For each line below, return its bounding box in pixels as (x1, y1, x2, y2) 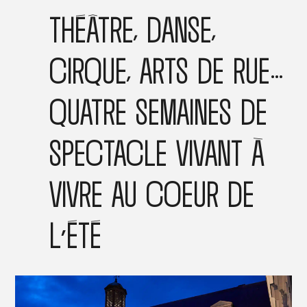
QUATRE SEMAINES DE (49, 92, 267, 130)
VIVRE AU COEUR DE (49, 174, 254, 212)
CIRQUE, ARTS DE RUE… (49, 51, 283, 88)
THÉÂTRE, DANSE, (49, 10, 216, 47)
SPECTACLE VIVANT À (49, 133, 265, 171)
